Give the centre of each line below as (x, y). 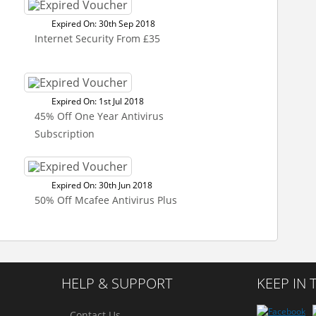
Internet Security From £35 (97, 38)
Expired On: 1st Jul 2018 (98, 101)
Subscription (65, 134)
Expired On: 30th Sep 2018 (103, 24)
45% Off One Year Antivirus (99, 116)
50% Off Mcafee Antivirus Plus (106, 200)
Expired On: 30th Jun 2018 (102, 185)
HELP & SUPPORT (117, 283)
